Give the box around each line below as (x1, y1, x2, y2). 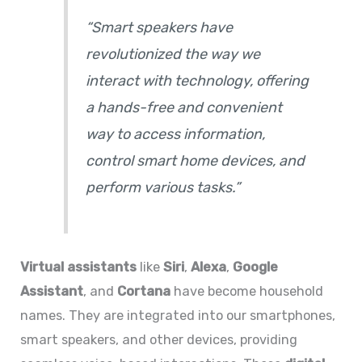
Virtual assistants (20, 259, 137, 275)
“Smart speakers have (86, 19, 234, 37)
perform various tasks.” (86, 179, 241, 197)
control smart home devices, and (86, 152, 305, 170)
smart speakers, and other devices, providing (20, 331, 298, 347)
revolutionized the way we (86, 45, 261, 64)
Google (233, 259, 279, 275)
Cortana (117, 283, 171, 299)
